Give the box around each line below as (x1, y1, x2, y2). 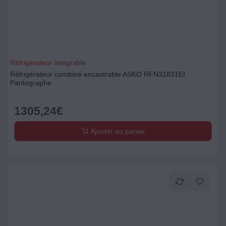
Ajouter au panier (88, 127, 145, 135)
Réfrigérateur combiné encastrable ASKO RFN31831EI (10, 70, 185, 78)
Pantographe (10, 79, 51, 87)
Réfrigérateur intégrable (10, 59, 86, 67)
